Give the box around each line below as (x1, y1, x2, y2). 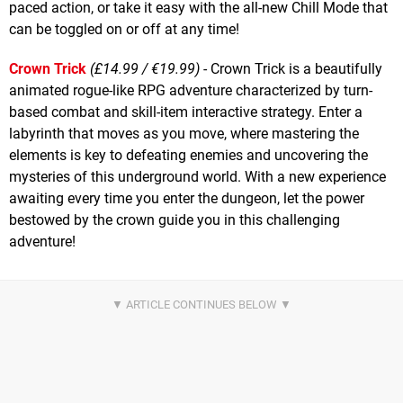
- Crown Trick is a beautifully (200, 59, 382, 77)
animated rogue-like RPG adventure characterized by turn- (9, 81, 372, 99)
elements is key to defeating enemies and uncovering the (9, 146, 368, 164)
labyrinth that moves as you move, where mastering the (9, 124, 359, 142)
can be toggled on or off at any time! (9, 20, 239, 38)
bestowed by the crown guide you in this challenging (9, 210, 340, 228)
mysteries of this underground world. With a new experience (9, 167, 386, 185)
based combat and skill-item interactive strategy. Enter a (9, 103, 363, 121)
